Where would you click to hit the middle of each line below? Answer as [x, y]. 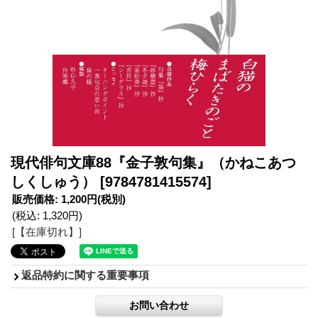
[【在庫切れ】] [47, 231]
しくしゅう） [55, 181]
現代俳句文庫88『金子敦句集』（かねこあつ [153, 162]
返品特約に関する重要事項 [85, 275]
